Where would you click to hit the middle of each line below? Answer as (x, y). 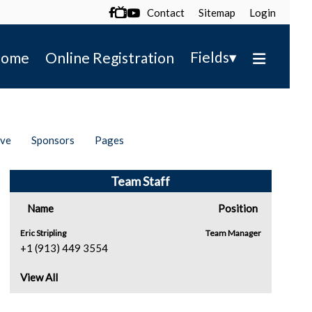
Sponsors (53, 140)
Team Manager (233, 233)
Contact (165, 13)
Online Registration (110, 57)
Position (237, 208)
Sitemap (217, 13)
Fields (210, 57)
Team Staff (141, 181)
